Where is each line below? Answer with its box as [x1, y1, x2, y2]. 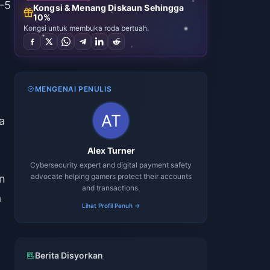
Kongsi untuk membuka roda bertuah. [24, 24, 149, 33]
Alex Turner [87, 145, 135, 155]
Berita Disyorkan [35, 250, 103, 260]
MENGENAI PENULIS [34, 84, 112, 93]
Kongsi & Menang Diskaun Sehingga [33, 2, 184, 13]
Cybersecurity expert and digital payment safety [30, 160, 192, 169]
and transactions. [82, 183, 140, 192]
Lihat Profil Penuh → [81, 202, 140, 209]
